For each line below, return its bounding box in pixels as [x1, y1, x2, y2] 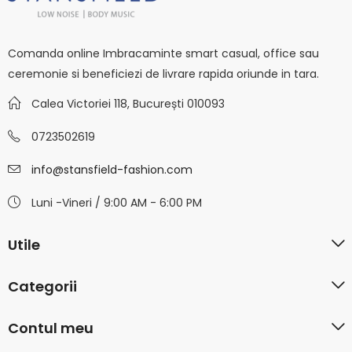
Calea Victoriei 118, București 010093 [31, 96, 225, 112]
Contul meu [8, 318, 93, 339]
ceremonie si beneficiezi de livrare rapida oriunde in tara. [8, 66, 319, 82]
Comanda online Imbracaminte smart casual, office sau [8, 46, 319, 62]
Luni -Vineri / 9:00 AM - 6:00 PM [31, 195, 202, 211]
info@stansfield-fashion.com [31, 162, 192, 178]
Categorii [8, 277, 77, 297]
